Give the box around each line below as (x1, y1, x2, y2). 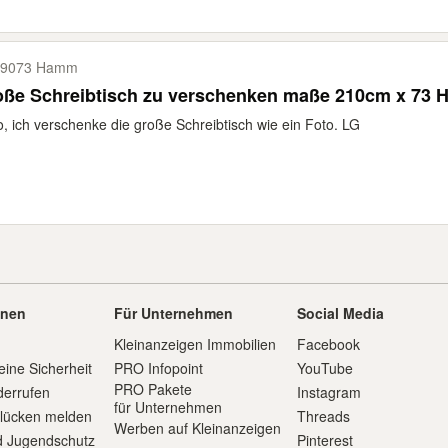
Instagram (297, 382, 362, 402)
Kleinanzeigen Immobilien (113, 334, 276, 354)
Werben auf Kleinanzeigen (113, 418, 281, 438)
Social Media (297, 303, 385, 323)
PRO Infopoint (113, 358, 203, 378)
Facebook (297, 334, 361, 354)
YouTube (297, 358, 354, 378)
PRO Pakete (113, 379, 192, 399)
